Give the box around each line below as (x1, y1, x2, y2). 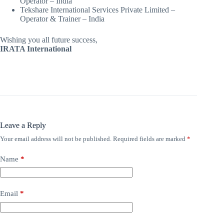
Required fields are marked (113, 134, 187, 142)
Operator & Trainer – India (20, 14, 104, 23)
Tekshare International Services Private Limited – (20, 5, 175, 14)
